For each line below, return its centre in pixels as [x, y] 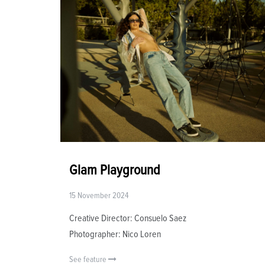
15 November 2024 [99, 196]
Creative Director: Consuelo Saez [128, 219]
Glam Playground [115, 171]
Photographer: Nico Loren [115, 235]
